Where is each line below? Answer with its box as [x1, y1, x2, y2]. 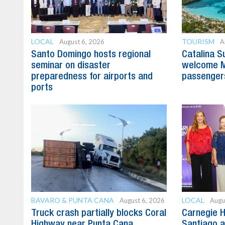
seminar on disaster [31, 61, 110, 71]
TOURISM [181, 37, 214, 46]
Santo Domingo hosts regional [31, 50, 151, 60]
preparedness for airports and [31, 72, 153, 82]
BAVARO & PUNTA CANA [31, 196, 114, 205]
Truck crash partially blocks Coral [31, 209, 166, 218]
